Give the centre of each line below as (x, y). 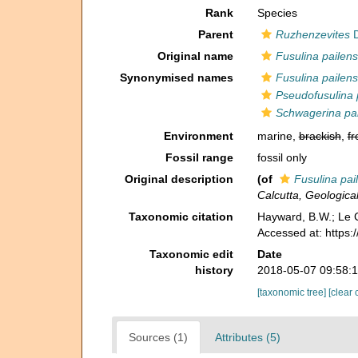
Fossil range (199, 157)
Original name (195, 56)
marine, (278, 136)
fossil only (282, 157)
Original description (179, 179)
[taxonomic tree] (292, 292)
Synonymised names (176, 78)
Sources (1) (158, 337)
